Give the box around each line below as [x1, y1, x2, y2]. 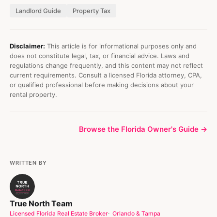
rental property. [10, 91, 57, 99]
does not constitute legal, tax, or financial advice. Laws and [10, 52, 189, 60]
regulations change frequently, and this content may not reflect [10, 62, 203, 70]
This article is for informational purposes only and [45, 42, 197, 50]
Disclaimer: [10, 42, 45, 50]
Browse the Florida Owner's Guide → [79, 124, 207, 134]
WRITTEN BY [10, 159, 47, 167]
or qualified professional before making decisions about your [10, 81, 194, 89]
